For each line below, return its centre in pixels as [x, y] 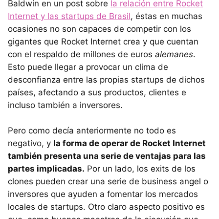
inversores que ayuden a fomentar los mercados [103, 194]
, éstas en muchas [166, 16]
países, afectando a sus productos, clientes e [97, 93]
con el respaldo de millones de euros [81, 55]
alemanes [174, 55]
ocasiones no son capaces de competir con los [99, 29]
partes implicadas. [46, 169]
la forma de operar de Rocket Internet [130, 143]
